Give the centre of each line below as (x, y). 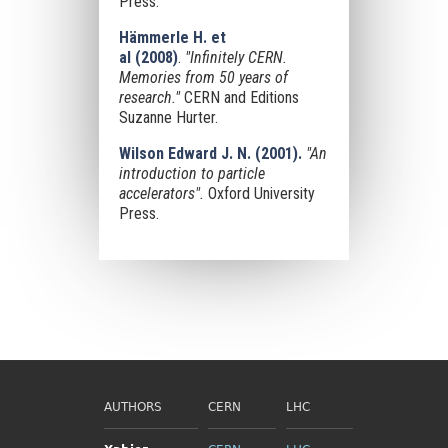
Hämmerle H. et (172, 37)
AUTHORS (132, 407)
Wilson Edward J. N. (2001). (210, 153)
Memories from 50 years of (203, 77)
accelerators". (161, 193)
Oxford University (259, 193)
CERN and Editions (239, 97)
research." (149, 97)
